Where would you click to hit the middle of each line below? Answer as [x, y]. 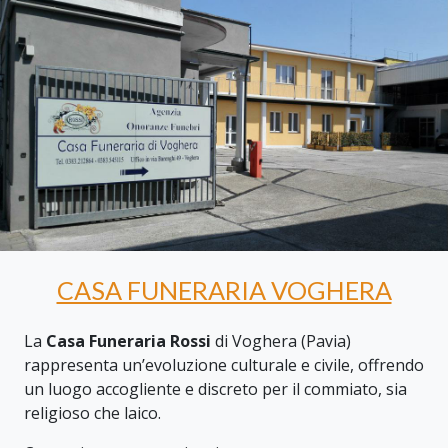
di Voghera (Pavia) [281, 340]
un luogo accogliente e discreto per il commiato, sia [215, 388]
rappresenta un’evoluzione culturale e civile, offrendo [224, 364]
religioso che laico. [92, 412]
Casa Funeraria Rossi [128, 340]
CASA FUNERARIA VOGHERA [224, 289]
